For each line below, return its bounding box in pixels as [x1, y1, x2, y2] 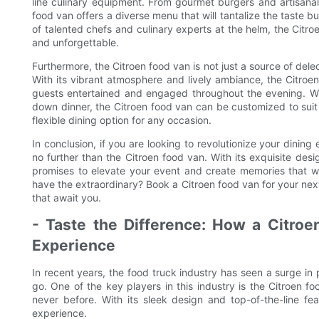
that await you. [32, 192, 101, 204]
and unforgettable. [32, 36, 119, 49]
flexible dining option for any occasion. [32, 114, 211, 127]
